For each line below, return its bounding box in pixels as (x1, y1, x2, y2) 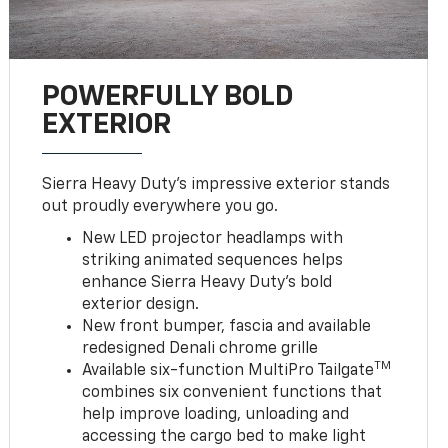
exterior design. (82, 297, 200, 314)
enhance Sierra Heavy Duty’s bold (82, 275, 333, 292)
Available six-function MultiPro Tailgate (82, 363, 375, 380)
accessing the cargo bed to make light (82, 429, 367, 446)
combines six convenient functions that (82, 385, 383, 402)
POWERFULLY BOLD (42, 83, 294, 112)
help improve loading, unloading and (82, 407, 350, 424)
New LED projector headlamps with (82, 231, 344, 248)
